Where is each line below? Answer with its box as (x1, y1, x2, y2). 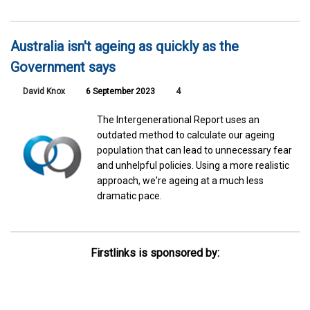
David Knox (23, 86, 65, 97)
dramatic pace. (97, 190, 163, 202)
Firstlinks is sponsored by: (91, 246, 219, 260)
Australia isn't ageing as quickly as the (10, 38, 239, 55)
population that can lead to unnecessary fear (97, 145, 293, 156)
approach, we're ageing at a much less (97, 175, 264, 187)
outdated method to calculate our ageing (97, 129, 275, 141)
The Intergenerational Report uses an (97, 114, 260, 126)
